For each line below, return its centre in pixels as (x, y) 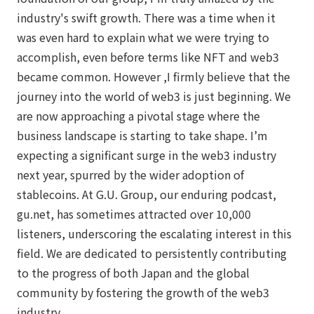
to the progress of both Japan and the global (133, 272)
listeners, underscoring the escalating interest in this (154, 233)
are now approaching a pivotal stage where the (138, 115)
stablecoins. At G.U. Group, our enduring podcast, (146, 194)
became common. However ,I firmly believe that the (153, 76)
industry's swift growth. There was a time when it (146, 17)
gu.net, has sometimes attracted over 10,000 (134, 213)
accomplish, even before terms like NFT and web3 (148, 56)
